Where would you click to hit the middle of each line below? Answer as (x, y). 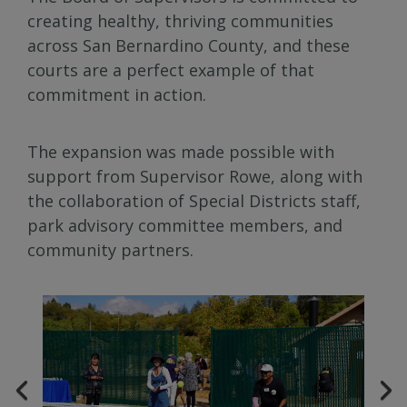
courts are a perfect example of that (171, 70)
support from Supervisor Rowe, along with (195, 177)
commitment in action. (117, 95)
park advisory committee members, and (185, 226)
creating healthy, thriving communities (180, 21)
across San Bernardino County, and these (189, 46)
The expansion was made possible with (181, 152)
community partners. (110, 250)
